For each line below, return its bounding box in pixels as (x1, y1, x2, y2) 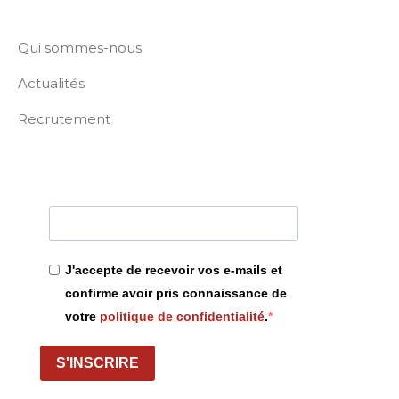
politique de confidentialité (100, 308, 265, 323)
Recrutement (18, 110, 110, 127)
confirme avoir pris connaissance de (65, 285, 287, 300)
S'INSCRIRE (56, 355, 139, 371)
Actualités (18, 75, 85, 92)
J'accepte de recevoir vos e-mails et (65, 262, 282, 277)
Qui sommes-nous (18, 39, 142, 56)
